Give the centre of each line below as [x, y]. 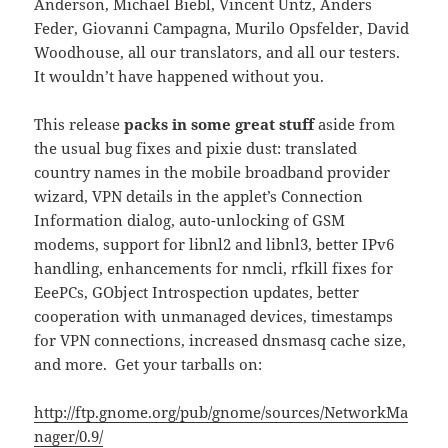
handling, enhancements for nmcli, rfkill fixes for [214, 267]
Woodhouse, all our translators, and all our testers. [219, 51]
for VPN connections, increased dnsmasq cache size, [220, 339]
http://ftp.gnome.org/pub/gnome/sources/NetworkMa [221, 411]
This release [79, 123]
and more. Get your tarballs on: [148, 363]
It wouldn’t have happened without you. [179, 75]
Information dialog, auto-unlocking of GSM [190, 219]
